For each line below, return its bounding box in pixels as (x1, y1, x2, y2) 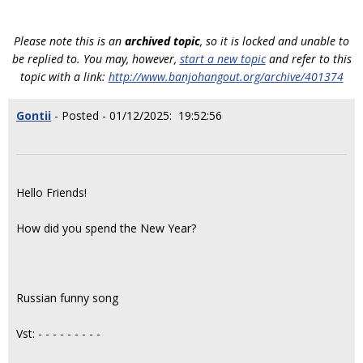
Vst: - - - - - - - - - (16, 326, 100, 341)
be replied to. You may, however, (11, 51, 180, 66)
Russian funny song (16, 290, 118, 305)
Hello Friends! (16, 185, 87, 200)
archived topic (125, 33, 200, 49)
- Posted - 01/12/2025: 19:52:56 (51, 108, 222, 123)
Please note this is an (14, 33, 125, 49)
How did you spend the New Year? (16, 220, 196, 236)
